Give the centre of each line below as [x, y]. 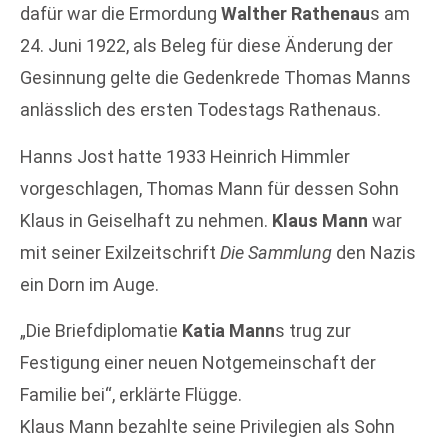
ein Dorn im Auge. [89, 284]
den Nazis [374, 252]
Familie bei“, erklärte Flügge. [131, 394]
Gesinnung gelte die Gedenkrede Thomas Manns [215, 78]
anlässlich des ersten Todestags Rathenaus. [200, 110]
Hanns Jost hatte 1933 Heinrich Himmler [185, 156]
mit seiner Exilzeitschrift [120, 252]
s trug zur [313, 330]
